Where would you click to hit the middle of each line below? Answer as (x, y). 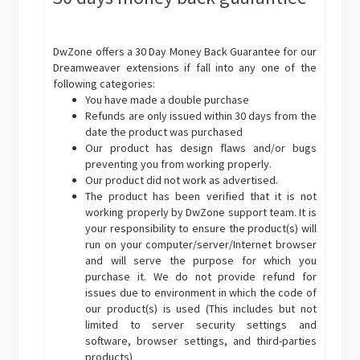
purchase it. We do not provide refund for (201, 276)
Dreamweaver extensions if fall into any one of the (185, 67)
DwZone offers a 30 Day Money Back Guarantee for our (185, 51)
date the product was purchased (164, 131)
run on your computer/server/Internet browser (201, 244)
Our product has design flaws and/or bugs (201, 147)
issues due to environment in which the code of (201, 292)
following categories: (104, 83)
